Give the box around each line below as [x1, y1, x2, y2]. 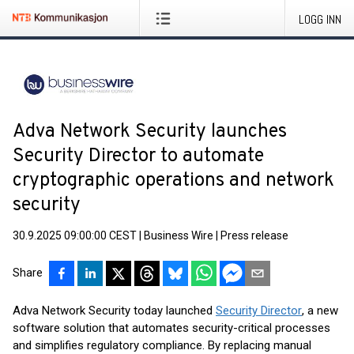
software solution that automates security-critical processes [13, 321, 330, 335]
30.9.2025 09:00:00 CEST [13, 229, 137, 242]
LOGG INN [299, 11, 341, 28]
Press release [220, 229, 288, 242]
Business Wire [144, 229, 213, 242]
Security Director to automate [13, 145, 264, 168]
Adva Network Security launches [13, 120, 287, 144]
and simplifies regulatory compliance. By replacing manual [13, 338, 311, 352]
